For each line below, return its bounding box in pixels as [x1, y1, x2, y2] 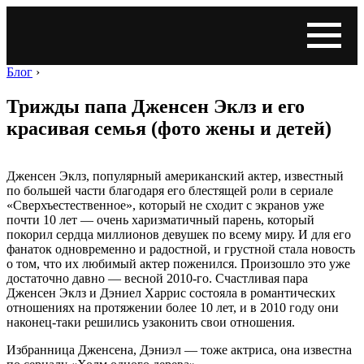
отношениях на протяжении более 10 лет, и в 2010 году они [6, 300, 339, 314]
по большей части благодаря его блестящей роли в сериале [6, 183, 333, 197]
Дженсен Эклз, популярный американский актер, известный [6, 168, 344, 183]
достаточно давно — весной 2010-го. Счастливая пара [6, 271, 308, 285]
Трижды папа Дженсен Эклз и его [6, 95, 305, 117]
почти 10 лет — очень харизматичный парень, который [6, 212, 314, 227]
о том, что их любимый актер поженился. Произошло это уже [6, 256, 350, 271]
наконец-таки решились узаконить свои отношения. [6, 314, 295, 329]
